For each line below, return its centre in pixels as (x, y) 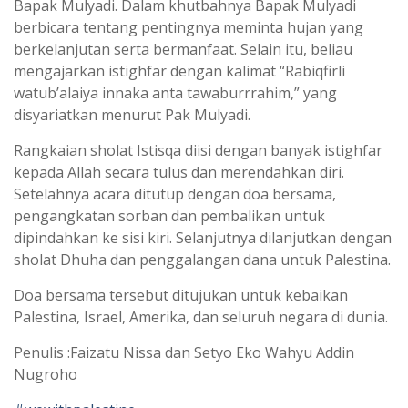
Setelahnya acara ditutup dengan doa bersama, (175, 194)
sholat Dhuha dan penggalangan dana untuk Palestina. (202, 259)
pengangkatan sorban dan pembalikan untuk (169, 215)
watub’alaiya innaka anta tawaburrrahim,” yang (175, 92)
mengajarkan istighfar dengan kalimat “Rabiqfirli (179, 71)
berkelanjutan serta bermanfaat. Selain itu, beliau (183, 49)
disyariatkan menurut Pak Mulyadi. (132, 114)
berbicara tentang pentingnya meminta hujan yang (189, 27)
